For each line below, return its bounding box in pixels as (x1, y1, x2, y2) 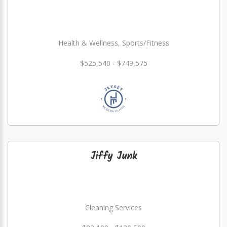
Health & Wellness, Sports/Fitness (58, 38, 169, 48)
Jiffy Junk (90, 148, 137, 165)
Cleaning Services (85, 203, 142, 212)
